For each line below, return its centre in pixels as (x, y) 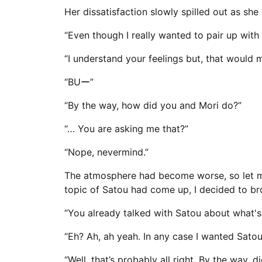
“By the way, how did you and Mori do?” (153, 105)
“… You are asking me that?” (126, 129)
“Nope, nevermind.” (106, 152)
